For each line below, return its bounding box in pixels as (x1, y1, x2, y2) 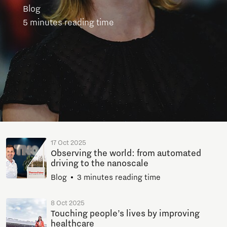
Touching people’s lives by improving (51, 208, 200, 219)
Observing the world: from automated (51, 148, 201, 159)
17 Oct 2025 (51, 138, 86, 147)
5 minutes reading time (23, 17, 114, 28)
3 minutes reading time (77, 172, 161, 182)
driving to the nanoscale (51, 158, 148, 169)
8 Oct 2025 (51, 199, 85, 207)
